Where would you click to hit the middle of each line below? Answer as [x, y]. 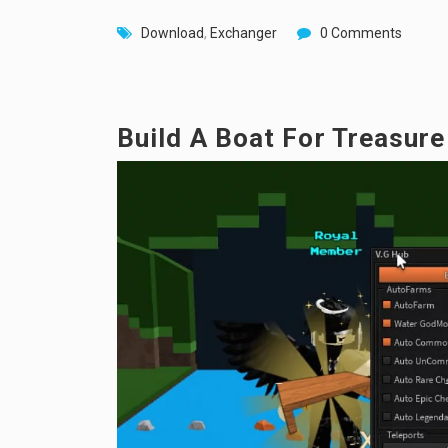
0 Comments [361, 33]
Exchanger [243, 33]
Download [172, 33]
